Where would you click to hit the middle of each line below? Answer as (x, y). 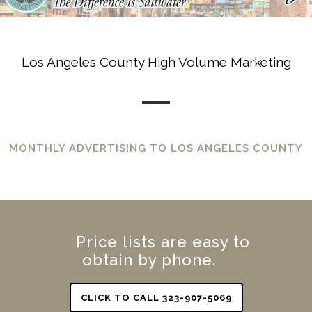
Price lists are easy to (163, 241)
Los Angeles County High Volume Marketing (156, 62)
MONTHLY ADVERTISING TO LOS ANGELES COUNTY (156, 149)
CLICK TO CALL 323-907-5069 (156, 297)
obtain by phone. (149, 259)
